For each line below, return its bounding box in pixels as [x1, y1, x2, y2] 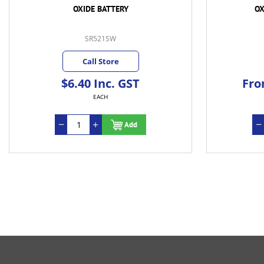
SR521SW [85, 34, 116, 44]
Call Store [82, 56, 119, 67]
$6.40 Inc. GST [61, 75, 140, 92]
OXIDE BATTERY [72, 4, 128, 15]
